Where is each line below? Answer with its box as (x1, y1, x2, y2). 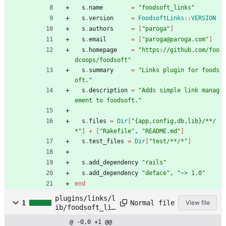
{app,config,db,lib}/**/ (135, 118, 216, 125)
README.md (145, 128, 177, 135)
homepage (89, 46, 117, 54)
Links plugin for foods (142, 67, 219, 74)
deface (145, 169, 166, 177)
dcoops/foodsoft (75, 56, 128, 64)
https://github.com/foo (142, 46, 219, 54)
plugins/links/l (55, 194, 116, 203)
